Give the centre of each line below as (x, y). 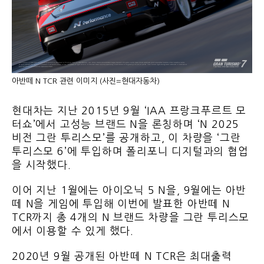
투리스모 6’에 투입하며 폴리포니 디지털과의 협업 (130, 152)
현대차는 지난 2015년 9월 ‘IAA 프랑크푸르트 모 (129, 111)
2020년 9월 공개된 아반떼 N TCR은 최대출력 (122, 257)
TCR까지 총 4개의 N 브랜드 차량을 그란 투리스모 (131, 218)
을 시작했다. (42, 165)
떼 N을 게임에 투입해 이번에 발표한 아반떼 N (121, 204)
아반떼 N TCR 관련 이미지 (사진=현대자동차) (86, 81)
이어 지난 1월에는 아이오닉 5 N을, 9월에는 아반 (129, 191)
